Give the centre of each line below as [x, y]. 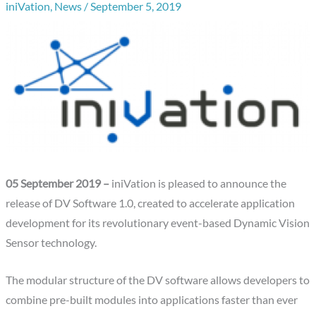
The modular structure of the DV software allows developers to [158, 280]
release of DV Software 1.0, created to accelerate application [151, 203]
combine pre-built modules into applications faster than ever [152, 299]
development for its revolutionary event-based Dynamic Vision [158, 223]
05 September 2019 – [58, 184]
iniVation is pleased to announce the [198, 184]
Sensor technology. [51, 243]
